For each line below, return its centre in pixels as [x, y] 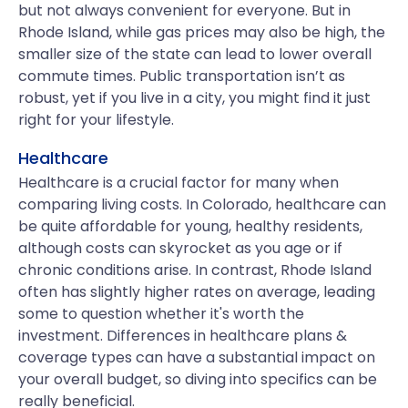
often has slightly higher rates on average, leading [197, 292]
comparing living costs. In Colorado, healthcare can [202, 204]
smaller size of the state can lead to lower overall [195, 54]
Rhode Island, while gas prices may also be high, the [202, 32]
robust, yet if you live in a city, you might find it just [194, 98]
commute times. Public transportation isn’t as [182, 76]
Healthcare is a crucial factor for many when [178, 183]
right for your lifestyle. [96, 120]
